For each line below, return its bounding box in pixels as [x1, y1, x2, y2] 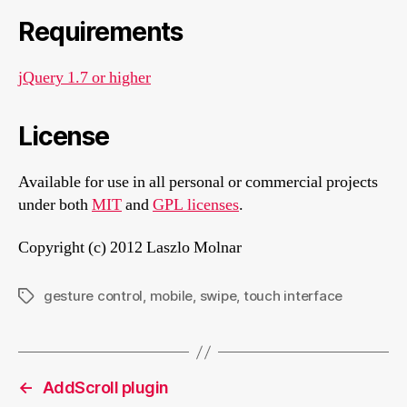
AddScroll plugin [42, 378, 169, 397]
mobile [149, 287, 194, 304]
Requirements [18, 15, 184, 47]
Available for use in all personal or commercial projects [18, 171, 378, 193]
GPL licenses [153, 194, 239, 215]
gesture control [44, 287, 144, 304]
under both [18, 194, 92, 215]
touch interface [243, 287, 343, 304]
